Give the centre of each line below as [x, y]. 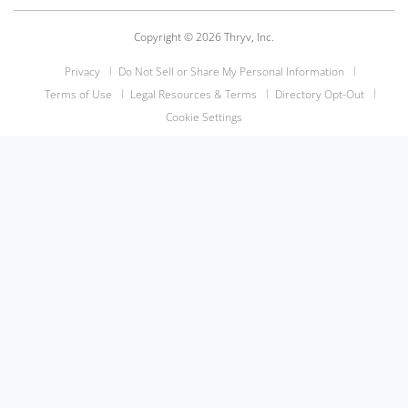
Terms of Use [78, 95]
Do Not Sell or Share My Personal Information [231, 72]
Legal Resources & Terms [193, 95]
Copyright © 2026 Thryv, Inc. [204, 37]
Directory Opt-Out [319, 95]
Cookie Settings [204, 117]
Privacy [82, 72]
